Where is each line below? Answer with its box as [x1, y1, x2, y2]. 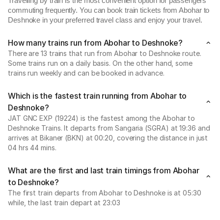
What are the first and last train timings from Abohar [8, 165, 199, 175]
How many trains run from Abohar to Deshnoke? [8, 38, 183, 48]
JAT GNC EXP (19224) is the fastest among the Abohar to [8, 114, 195, 122]
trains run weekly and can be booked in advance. [8, 69, 165, 77]
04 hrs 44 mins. [8, 143, 56, 152]
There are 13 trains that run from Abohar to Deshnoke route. [8, 49, 201, 57]
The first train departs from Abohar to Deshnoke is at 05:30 [8, 189, 201, 197]
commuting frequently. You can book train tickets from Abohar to [8, 6, 210, 14]
